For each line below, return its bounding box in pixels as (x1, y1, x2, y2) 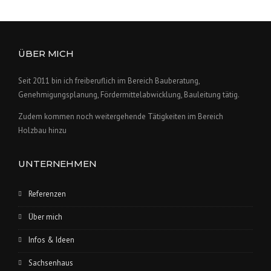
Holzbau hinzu (18, 125, 67, 135)
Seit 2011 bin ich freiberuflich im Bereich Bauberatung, (18, 76, 200, 86)
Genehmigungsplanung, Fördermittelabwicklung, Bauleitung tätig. (18, 90, 240, 100)
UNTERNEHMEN (18, 158, 97, 169)
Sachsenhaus (28, 258, 73, 268)
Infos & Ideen (28, 235, 74, 245)
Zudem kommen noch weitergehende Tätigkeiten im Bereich (18, 111, 223, 122)
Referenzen (28, 189, 66, 199)
